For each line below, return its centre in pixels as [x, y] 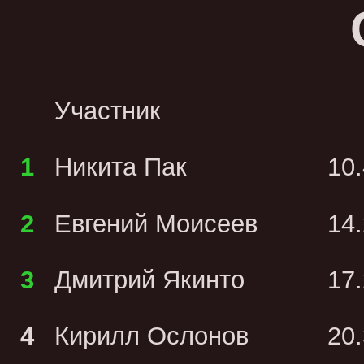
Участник [108, 111]
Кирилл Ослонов [152, 336]
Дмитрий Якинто [150, 279]
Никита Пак [121, 167]
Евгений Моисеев [156, 223]
